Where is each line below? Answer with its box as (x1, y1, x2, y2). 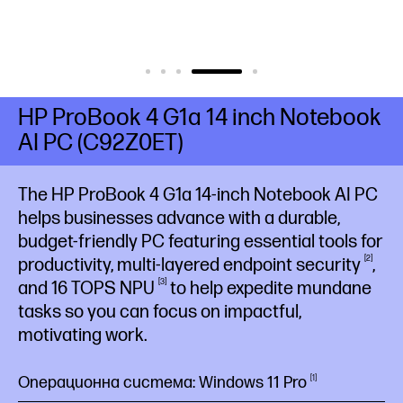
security (296, 255, 364, 276)
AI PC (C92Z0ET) (18, 130, 184, 157)
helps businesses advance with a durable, (18, 208, 340, 229)
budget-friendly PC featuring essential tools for (18, 231, 383, 253)
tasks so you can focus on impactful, (18, 301, 301, 323)
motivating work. (18, 325, 148, 346)
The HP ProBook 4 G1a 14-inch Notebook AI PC (18, 184, 378, 206)
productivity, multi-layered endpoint (18, 255, 296, 276)
